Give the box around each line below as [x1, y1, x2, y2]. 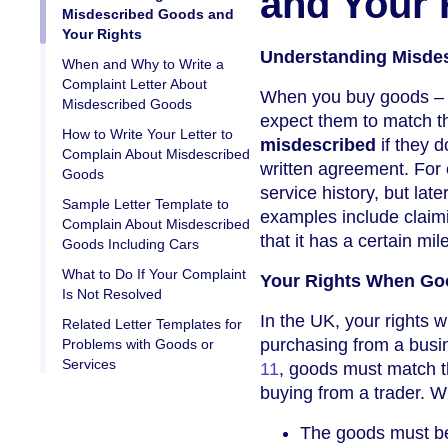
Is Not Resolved [62, 286, 162, 303]
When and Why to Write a [62, 56, 224, 73]
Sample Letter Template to [62, 196, 229, 213]
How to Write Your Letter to [62, 126, 233, 143]
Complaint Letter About [62, 76, 207, 93]
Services [62, 356, 116, 373]
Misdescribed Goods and [62, 6, 234, 23]
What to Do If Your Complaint [62, 266, 246, 283]
